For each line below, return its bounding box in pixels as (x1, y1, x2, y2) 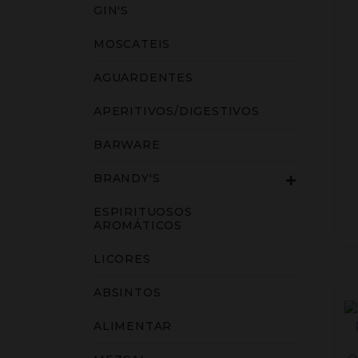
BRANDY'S (93, 171, 161, 185)
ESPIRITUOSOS (93, 205, 193, 219)
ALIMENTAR (93, 319, 173, 333)
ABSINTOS (93, 285, 161, 300)
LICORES (93, 252, 151, 266)
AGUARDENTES (93, 70, 193, 85)
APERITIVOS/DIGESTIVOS (93, 104, 260, 118)
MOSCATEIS (93, 37, 171, 51)
